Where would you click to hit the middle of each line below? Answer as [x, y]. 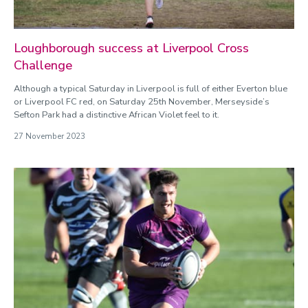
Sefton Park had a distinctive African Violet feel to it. [117, 114]
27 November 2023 [49, 136]
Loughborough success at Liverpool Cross [131, 48]
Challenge [43, 65]
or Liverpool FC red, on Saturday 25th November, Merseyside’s [142, 101]
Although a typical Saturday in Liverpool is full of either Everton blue [151, 88]
